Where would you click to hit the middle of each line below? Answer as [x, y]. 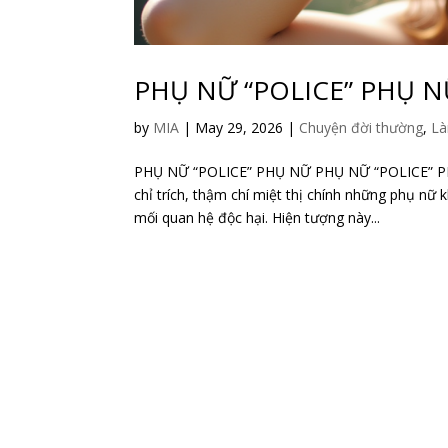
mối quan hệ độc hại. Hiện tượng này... [257, 217]
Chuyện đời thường [361, 127]
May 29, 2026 [239, 127]
